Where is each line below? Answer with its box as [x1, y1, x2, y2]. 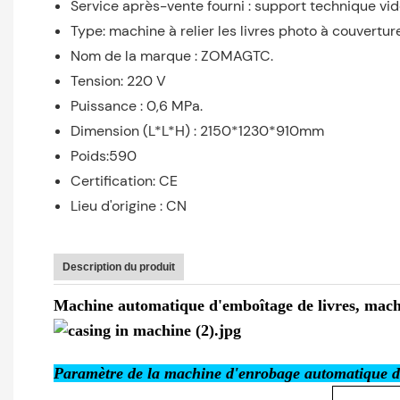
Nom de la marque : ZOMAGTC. [71, 46, 274, 66]
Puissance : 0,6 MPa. [71, 96, 204, 116]
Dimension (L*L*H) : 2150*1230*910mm [71, 121, 325, 141]
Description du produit [62, 261, 175, 274]
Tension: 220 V [71, 71, 167, 91]
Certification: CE [71, 171, 179, 191]
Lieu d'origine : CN [71, 196, 187, 216]
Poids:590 [71, 146, 137, 166]
